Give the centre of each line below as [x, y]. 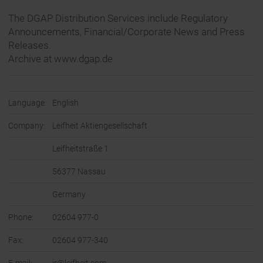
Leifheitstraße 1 [80, 149]
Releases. [30, 45]
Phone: [21, 218]
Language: [27, 103]
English [65, 103]
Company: [27, 126]
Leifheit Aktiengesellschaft [100, 126]
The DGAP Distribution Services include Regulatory [118, 18]
